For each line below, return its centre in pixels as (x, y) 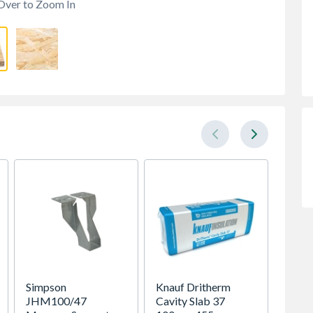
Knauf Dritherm (193, 287)
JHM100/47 (56, 301)
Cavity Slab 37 (190, 301)
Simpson (46, 287)
